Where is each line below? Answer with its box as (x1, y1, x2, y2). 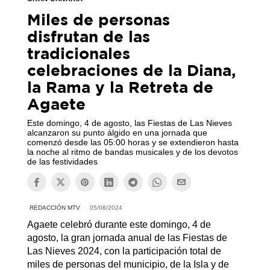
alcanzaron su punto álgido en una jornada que (27, 128, 207, 137)
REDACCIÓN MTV (29, 204, 80, 211)
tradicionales (27, 44, 130, 62)
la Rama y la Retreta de (27, 78, 213, 96)
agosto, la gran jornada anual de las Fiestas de (27, 233, 227, 243)
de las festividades (27, 157, 98, 166)
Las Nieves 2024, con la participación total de (27, 246, 221, 256)
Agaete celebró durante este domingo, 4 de (27, 219, 211, 230)
